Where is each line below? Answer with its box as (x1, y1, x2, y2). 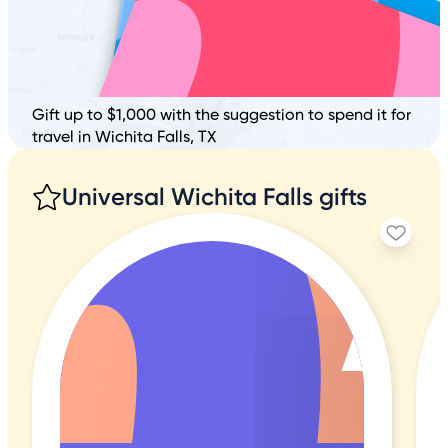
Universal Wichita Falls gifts (62, 181, 367, 211)
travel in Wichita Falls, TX (32, 129, 216, 146)
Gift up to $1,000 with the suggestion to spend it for (32, 107, 411, 124)
